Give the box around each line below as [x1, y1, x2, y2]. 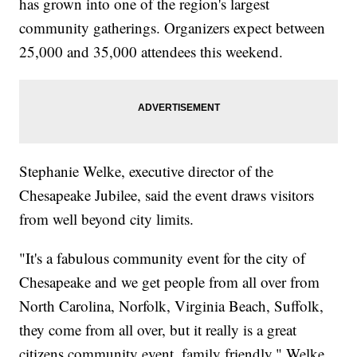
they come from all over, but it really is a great [19, 319, 297, 339]
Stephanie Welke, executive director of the [19, 160, 274, 181]
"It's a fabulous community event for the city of [19, 247, 306, 268]
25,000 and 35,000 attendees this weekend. [19, 41, 284, 61]
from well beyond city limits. [19, 208, 194, 229]
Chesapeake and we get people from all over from [19, 271, 320, 292]
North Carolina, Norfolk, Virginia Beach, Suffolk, [19, 295, 324, 316]
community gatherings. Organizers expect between [19, 17, 326, 37]
